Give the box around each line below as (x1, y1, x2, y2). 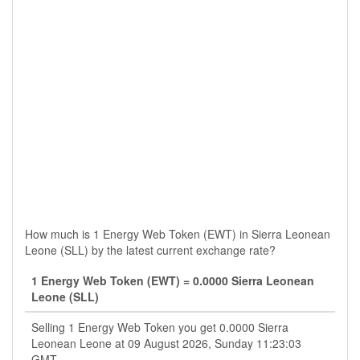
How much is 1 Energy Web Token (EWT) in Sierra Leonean (25, 226, 330, 242)
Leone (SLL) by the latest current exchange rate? (25, 242, 276, 258)
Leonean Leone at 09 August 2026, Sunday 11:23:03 (31, 335, 301, 351)
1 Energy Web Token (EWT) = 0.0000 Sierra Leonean (31, 272, 314, 288)
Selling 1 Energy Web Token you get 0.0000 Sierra (31, 319, 288, 335)
